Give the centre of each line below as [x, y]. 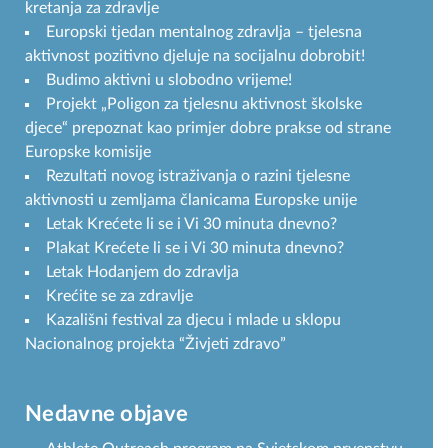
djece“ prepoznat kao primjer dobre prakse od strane [208, 127]
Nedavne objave [107, 413]
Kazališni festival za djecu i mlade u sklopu [193, 319]
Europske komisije [88, 151]
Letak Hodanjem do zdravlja [142, 271]
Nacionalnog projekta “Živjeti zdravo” [155, 343]
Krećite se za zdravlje [119, 295]
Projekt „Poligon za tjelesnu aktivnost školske [204, 103]
